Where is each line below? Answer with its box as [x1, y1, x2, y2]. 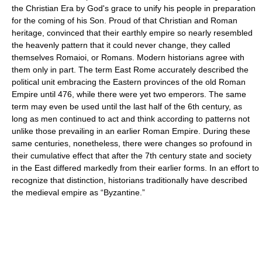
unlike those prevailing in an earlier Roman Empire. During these [12, 126, 250, 136]
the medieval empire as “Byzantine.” [12, 188, 145, 197]
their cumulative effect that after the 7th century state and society [12, 151, 251, 160]
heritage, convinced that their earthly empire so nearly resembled [12, 28, 253, 37]
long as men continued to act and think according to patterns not [12, 114, 250, 123]
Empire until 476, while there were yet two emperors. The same [12, 89, 246, 99]
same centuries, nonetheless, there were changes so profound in [12, 139, 252, 148]
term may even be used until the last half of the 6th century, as [12, 102, 242, 111]
